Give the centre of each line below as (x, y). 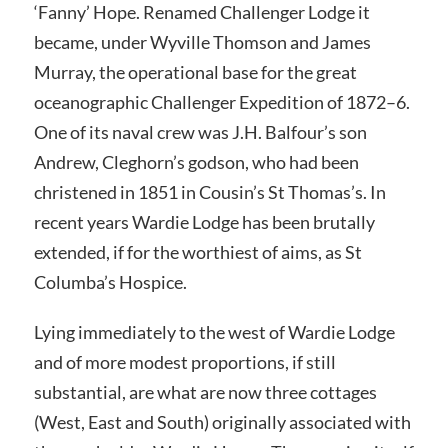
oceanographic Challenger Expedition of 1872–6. (221, 102)
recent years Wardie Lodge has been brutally (204, 222)
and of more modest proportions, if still (184, 362)
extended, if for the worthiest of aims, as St (197, 252)
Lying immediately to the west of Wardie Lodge (215, 332)
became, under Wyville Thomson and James (202, 42)
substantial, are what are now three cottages (205, 392)
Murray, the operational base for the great (195, 72)
